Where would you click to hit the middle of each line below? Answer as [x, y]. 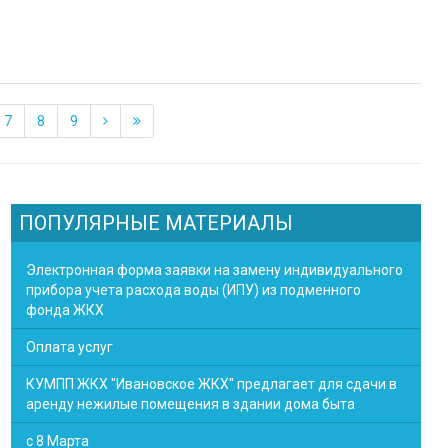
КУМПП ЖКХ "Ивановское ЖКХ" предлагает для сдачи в [211, 384]
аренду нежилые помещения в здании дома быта [190, 404]
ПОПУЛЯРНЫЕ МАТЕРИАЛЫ [156, 223]
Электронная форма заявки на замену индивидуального [214, 270]
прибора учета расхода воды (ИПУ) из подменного [193, 290]
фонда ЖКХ [65, 310]
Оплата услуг [69, 347]
